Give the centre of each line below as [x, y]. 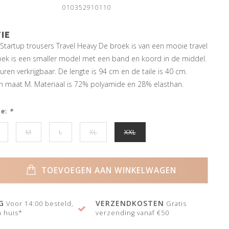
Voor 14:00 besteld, [39, 204]
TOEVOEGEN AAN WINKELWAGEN [108, 170]
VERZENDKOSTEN [130, 203]
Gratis [176, 204]
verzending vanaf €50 [133, 213]
